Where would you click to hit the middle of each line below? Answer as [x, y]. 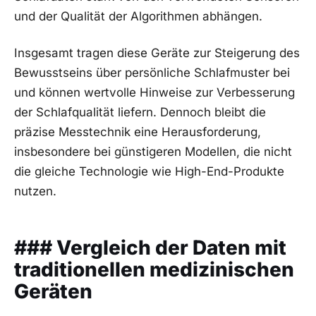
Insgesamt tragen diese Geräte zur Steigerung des [157, 53]
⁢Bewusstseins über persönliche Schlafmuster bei [152, 73]
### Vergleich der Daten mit [150, 247]
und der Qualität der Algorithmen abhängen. [138, 17]
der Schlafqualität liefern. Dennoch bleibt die [140, 113]
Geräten [53, 291]
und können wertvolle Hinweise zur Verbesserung [154, 93]
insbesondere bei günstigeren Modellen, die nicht [153, 152]
